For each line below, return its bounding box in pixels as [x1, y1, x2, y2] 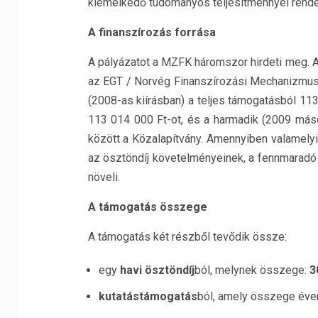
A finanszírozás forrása [87, 26, 216, 39]
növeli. [87, 170, 120, 184]
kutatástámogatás [98, 290, 197, 303]
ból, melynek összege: [194, 263, 309, 277]
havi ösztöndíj [119, 263, 194, 277]
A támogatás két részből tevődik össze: [87, 230, 287, 243]
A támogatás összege [87, 200, 207, 214]
